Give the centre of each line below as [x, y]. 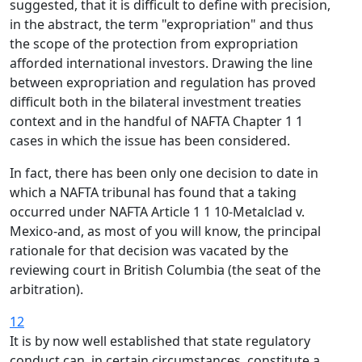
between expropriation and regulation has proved [163, 82]
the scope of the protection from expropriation [154, 44]
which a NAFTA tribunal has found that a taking [153, 192]
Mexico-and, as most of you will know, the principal [165, 231]
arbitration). [46, 289]
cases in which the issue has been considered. [150, 141]
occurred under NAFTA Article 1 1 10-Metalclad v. [157, 212]
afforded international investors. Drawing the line [161, 63]
